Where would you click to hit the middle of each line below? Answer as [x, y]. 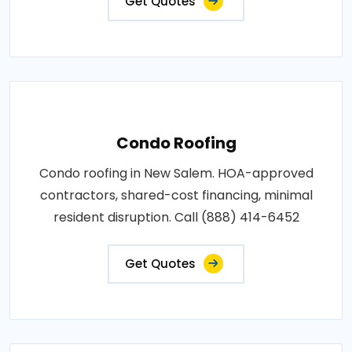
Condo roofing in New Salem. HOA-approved [176, 173]
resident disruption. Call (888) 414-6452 [176, 217]
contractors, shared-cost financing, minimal [176, 195]
